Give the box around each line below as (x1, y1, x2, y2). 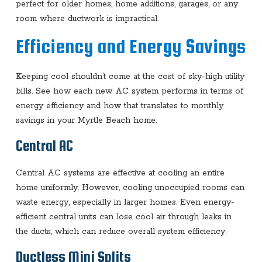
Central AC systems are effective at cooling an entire (15, 167, 225, 178)
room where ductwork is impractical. (15, 13, 158, 24)
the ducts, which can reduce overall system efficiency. (15, 226, 226, 237)
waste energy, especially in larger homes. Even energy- (15, 196, 235, 208)
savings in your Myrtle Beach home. (15, 115, 157, 126)
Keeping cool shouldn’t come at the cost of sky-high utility (15, 71, 244, 82)
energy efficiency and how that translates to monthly (15, 100, 223, 111)
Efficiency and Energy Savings (15, 35, 246, 57)
